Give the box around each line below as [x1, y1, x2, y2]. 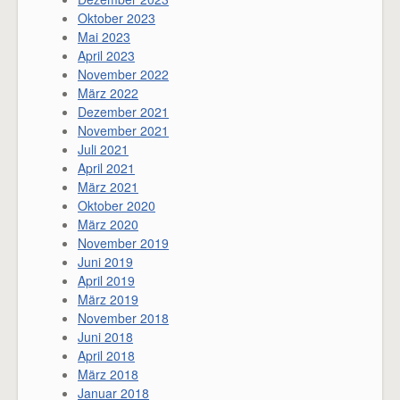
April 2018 [78, 346, 135, 364]
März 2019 [78, 289, 138, 308]
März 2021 [78, 177, 138, 196]
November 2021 [78, 121, 169, 139]
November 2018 [78, 308, 169, 327]
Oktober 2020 [78, 196, 155, 214]
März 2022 [78, 83, 138, 102]
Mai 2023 [78, 27, 130, 46]
